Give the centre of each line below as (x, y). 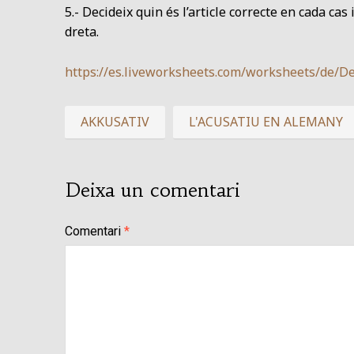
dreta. (82, 32)
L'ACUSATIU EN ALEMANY (266, 121)
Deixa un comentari (153, 190)
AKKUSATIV (115, 121)
